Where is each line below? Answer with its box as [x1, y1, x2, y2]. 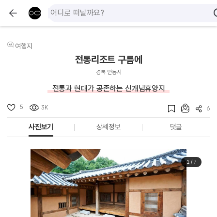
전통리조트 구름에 [75, 54, 142, 65]
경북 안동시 [95, 69, 122, 76]
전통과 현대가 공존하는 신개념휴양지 [52, 84, 165, 93]
